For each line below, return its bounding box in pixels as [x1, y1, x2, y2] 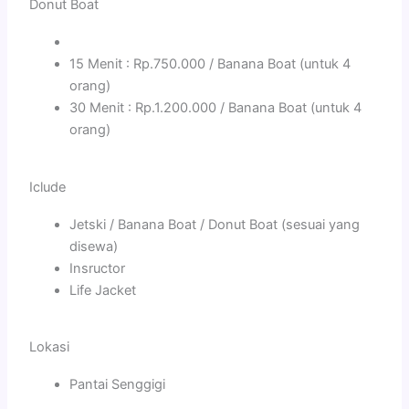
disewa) [69, 237, 119, 255]
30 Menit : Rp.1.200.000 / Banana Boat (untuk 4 [69, 99, 362, 116]
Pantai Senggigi [69, 376, 166, 393]
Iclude [29, 178, 67, 195]
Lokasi [29, 339, 70, 356]
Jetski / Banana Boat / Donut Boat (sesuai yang [69, 215, 361, 233]
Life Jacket [69, 281, 137, 299]
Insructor [69, 259, 126, 277]
